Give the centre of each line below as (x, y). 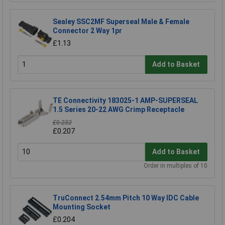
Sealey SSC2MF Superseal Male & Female (121, 21)
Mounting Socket (82, 207)
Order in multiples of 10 (176, 165)
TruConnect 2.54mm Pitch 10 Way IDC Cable (126, 198)
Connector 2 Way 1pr (87, 30)
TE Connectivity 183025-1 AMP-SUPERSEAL (125, 100)
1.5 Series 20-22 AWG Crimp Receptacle (119, 109)
